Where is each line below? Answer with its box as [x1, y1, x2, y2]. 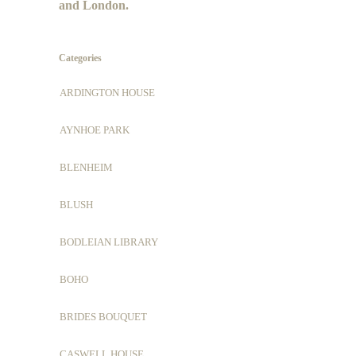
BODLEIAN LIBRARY [60, 236, 158, 248]
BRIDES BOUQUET [60, 311, 147, 323]
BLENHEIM [60, 161, 113, 173]
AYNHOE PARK [60, 124, 130, 136]
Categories [59, 52, 102, 64]
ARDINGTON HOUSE [60, 87, 155, 99]
